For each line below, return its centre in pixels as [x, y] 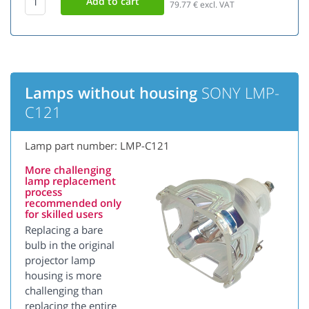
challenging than [64, 291]
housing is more [63, 276]
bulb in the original [70, 245]
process [43, 192]
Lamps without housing [111, 93]
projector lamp [60, 260]
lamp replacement [70, 181]
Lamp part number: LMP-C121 [97, 146]
